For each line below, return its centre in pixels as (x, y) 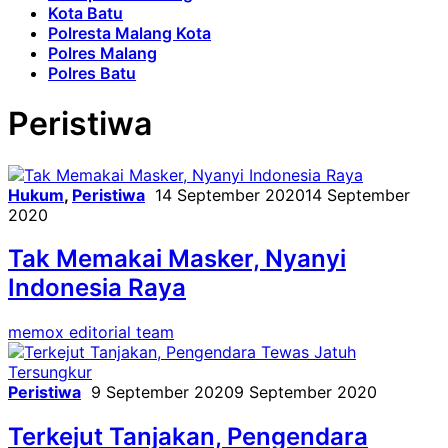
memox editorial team (91, 332)
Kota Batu (85, 12)
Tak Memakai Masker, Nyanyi (177, 259)
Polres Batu (92, 72)
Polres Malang (102, 52)
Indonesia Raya (97, 288)
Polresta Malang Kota (129, 32)
